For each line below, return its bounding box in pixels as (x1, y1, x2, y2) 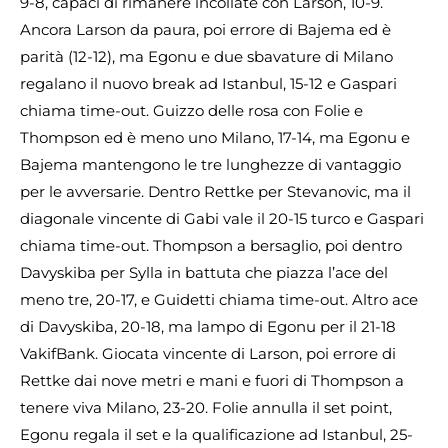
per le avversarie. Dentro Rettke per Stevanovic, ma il (20, 181, 411, 201)
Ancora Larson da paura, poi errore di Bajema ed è (20, 19, 391, 39)
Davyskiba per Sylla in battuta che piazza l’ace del (20, 262, 388, 282)
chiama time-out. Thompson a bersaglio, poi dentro (20, 235, 402, 255)
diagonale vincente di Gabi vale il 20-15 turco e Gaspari (20, 208, 424, 228)
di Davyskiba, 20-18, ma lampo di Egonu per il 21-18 (20, 316, 396, 336)
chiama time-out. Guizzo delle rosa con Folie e (20, 100, 363, 120)
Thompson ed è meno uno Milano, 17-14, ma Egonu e (20, 127, 410, 147)
